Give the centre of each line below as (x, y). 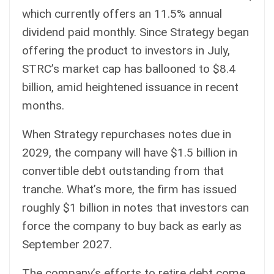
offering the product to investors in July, (126, 50)
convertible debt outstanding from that (123, 171)
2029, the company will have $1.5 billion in (130, 152)
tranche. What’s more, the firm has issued (129, 189)
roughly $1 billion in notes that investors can (135, 207)
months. (43, 105)
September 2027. (67, 244)
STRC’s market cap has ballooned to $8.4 (129, 68)
